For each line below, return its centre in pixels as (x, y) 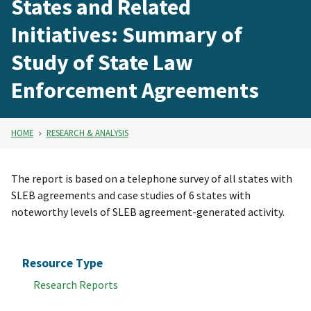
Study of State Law (102, 63)
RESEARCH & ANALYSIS (87, 133)
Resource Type (62, 263)
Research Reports (76, 285)
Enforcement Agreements (135, 91)
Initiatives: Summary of (127, 35)
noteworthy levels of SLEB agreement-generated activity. (148, 212)
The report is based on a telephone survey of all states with (152, 179)
